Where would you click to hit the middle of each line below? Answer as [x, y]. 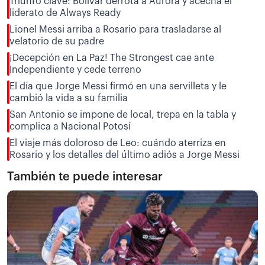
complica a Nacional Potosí [70, 126]
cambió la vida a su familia [69, 98]
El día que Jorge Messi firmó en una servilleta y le [118, 86]
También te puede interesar [85, 177]
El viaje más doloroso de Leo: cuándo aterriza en [118, 143]
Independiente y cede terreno [75, 70]
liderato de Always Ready [65, 13]
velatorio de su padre [57, 41]
